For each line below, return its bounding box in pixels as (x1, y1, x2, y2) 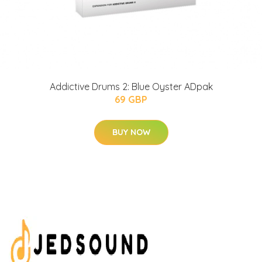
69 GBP (115, 94, 147, 106)
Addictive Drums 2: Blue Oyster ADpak (49, 81, 213, 93)
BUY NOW (112, 127, 150, 138)
